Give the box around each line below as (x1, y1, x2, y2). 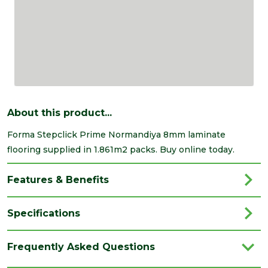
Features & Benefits (7, 173, 109, 185)
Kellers (68, 233, 98, 244)
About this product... (7, 106, 112, 118)
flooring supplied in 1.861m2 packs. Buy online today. (7, 144, 234, 155)
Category (11, 255, 51, 266)
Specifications (7, 207, 80, 219)
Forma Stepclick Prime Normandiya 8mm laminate (7, 129, 226, 140)
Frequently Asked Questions (7, 240, 155, 252)
